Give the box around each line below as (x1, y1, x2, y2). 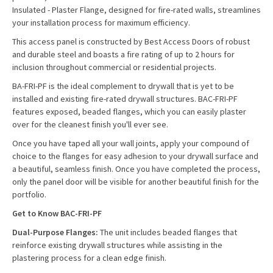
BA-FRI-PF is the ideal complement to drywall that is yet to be (12, 80, 234, 91)
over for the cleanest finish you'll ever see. (12, 119, 168, 130)
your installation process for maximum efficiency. (12, 17, 192, 28)
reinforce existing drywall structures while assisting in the (12, 239, 222, 250)
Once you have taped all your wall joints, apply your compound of (12, 138, 249, 149)
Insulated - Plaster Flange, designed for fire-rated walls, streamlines (12, 4, 261, 15)
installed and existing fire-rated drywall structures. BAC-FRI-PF (12, 93, 238, 104)
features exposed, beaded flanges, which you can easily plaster (12, 106, 246, 117)
